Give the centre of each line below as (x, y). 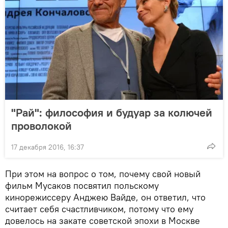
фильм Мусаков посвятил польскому (82, 185)
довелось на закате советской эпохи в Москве (103, 220)
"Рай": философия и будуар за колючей (112, 112)
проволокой (41, 125)
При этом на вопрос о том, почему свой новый (103, 174)
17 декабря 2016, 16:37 (48, 147)
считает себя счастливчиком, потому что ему (99, 209)
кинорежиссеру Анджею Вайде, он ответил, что (105, 197)
